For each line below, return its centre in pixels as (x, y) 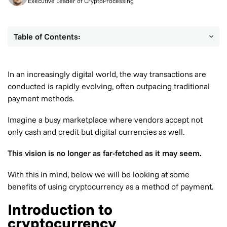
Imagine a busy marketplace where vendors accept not (105, 120)
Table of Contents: (47, 36)
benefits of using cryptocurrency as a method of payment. (110, 186)
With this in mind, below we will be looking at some (99, 174)
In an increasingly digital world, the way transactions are (107, 74)
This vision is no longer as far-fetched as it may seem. (105, 153)
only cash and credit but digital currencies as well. (96, 132)
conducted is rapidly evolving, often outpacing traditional (109, 86)
